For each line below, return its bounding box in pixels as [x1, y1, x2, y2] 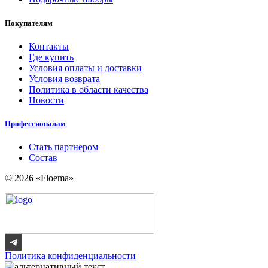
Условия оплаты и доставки [29, 62, 142, 73]
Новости [29, 95, 64, 105]
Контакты [29, 41, 69, 51]
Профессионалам [5, 118, 66, 128]
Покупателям [5, 18, 53, 28]
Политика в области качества [29, 84, 148, 95]
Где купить [29, 51, 74, 62]
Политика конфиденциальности [5, 251, 136, 261]
